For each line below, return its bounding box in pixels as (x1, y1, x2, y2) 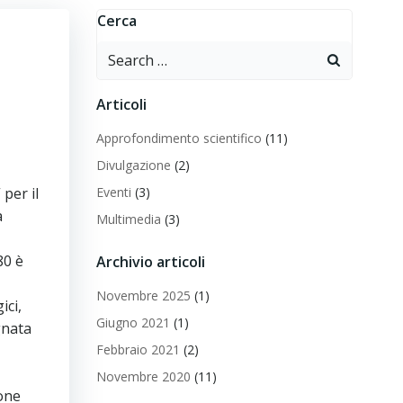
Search (95, 41, 142, 61)
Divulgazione (95, 157, 171, 174)
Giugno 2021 (95, 314, 170, 331)
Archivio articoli (95, 252, 205, 272)
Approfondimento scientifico (95, 130, 262, 147)
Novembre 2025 (95, 287, 191, 304)
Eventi (95, 184, 131, 201)
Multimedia (95, 210, 161, 228)
